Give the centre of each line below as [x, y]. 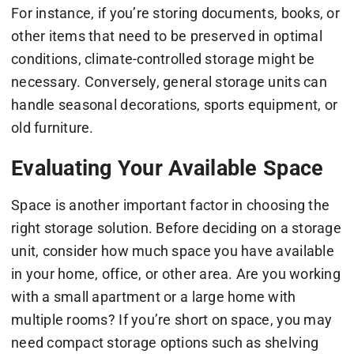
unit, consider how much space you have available [172, 250]
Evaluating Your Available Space [167, 169]
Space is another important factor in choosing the [170, 205]
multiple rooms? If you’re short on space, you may [171, 319]
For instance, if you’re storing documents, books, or [175, 13]
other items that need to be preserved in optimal [166, 36]
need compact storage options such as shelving [165, 342]
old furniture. [52, 128]
